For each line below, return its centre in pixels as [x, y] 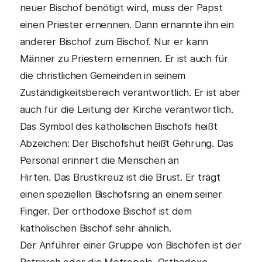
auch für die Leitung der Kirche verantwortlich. [126, 109]
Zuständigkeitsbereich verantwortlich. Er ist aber [130, 92]
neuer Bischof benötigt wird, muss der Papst [121, 8]
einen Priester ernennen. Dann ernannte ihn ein [127, 25]
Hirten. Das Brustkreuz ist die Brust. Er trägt [120, 177]
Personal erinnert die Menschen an [99, 160]
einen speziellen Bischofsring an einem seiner [121, 194]
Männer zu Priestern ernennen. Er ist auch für [124, 58]
